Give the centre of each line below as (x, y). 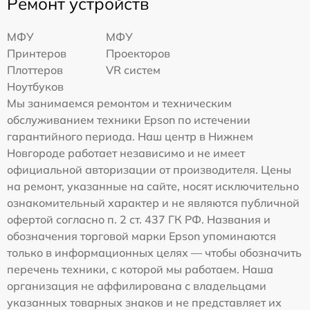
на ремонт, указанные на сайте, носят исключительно (153, 186)
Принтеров (37, 54)
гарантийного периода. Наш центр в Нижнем (130, 137)
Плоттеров (35, 70)
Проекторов (138, 54)
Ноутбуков (35, 87)
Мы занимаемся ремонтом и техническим (119, 103)
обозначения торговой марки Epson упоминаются (142, 236)
